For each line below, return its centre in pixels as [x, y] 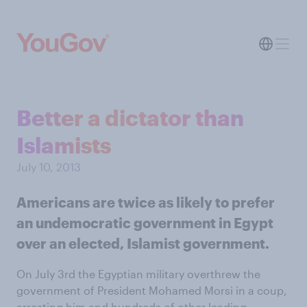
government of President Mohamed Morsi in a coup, [152, 290]
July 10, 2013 [49, 167]
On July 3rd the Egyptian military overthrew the [138, 274]
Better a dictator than [130, 118]
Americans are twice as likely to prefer [146, 202]
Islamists [64, 145]
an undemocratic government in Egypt [145, 223]
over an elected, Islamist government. [143, 243]
